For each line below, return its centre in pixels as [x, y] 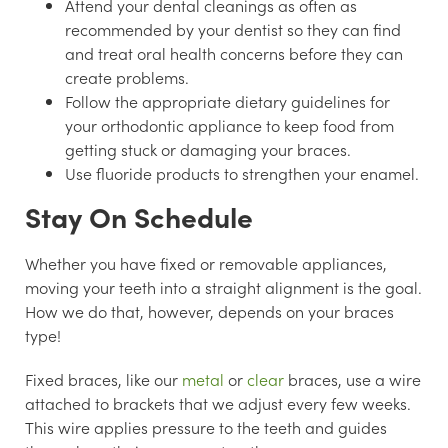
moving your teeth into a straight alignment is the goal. [223, 287]
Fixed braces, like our [103, 379]
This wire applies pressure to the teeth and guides [206, 427]
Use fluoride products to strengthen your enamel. [242, 173]
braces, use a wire [352, 379]
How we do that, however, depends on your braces [209, 311]
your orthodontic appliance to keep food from [229, 125]
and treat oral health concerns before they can [234, 53]
